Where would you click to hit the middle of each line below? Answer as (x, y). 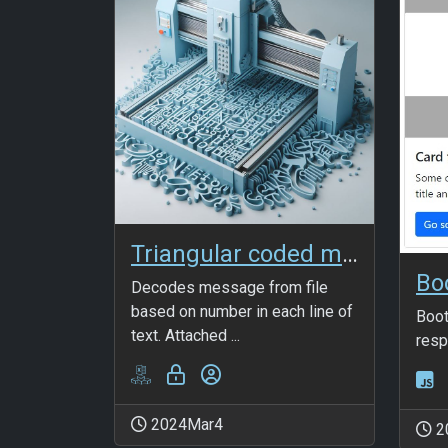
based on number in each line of (242, 311)
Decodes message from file (229, 287)
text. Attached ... (185, 335)
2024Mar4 (185, 424)
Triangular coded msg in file (350, 253)
